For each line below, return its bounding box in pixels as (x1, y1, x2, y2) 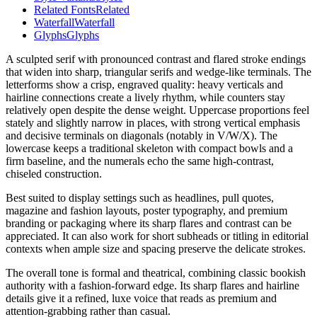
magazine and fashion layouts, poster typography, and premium (6, 204, 287, 217)
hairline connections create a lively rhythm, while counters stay (6, 91, 285, 104)
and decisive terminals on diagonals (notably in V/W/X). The (6, 129, 277, 142)
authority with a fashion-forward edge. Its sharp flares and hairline (6, 279, 299, 292)
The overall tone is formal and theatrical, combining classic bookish (6, 267, 306, 279)
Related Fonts (34, 4, 96, 16)
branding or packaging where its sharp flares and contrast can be (6, 217, 292, 230)
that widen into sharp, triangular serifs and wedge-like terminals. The (6, 66, 311, 79)
